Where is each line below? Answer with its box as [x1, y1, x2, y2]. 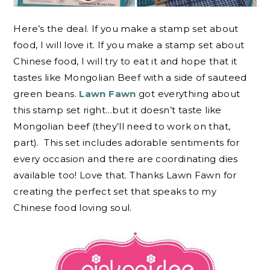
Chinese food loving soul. [13, 201, 132, 213]
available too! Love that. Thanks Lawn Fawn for [13, 169, 237, 181]
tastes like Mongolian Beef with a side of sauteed [13, 71, 247, 83]
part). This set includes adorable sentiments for [13, 136, 240, 148]
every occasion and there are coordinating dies [13, 152, 238, 165]
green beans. [13, 87, 80, 99]
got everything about [136, 87, 240, 99]
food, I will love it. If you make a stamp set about [13, 39, 245, 51]
